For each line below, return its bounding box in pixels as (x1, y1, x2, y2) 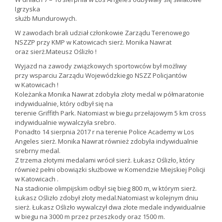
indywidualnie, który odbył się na (15, 99, 113, 109)
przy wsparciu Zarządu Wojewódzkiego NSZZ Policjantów (15, 71, 187, 80)
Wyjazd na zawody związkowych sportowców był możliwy (15, 61, 187, 71)
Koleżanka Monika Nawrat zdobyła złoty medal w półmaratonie (15, 90, 204, 99)
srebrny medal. (15, 146, 60, 156)
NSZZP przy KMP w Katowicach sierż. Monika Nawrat (15, 38, 171, 47)
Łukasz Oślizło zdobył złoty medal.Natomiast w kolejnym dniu (15, 193, 198, 203)
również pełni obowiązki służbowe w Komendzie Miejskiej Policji (15, 165, 205, 174)
